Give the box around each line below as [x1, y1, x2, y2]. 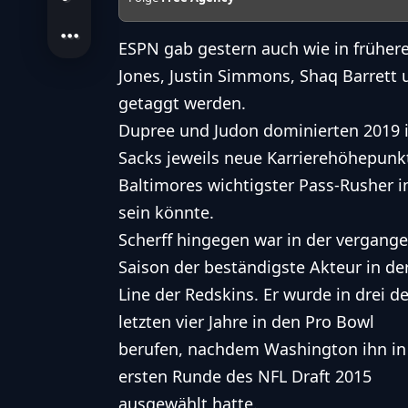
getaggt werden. [118, 92, 246, 115]
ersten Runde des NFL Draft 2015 [118, 365, 372, 388]
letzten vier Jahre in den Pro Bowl [118, 311, 374, 333]
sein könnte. [118, 201, 214, 224]
